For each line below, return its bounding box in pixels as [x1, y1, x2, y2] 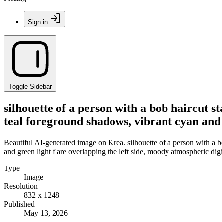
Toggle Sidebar [9, 83, 52, 90]
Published [4, 199, 35, 208]
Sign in [28, 18, 48, 26]
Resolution [4, 181, 38, 190]
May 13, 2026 [24, 208, 68, 217]
